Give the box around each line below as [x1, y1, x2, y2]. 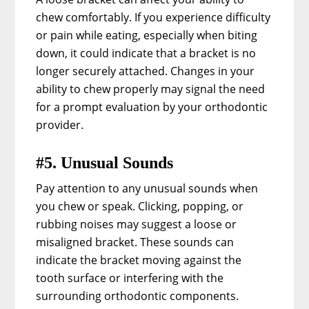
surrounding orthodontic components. [36, 288, 239, 303]
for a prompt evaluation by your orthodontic [36, 99, 268, 114]
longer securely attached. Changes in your [36, 63, 255, 79]
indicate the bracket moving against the [36, 252, 242, 268]
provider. [36, 117, 84, 132]
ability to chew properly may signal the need [36, 81, 266, 97]
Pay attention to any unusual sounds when [36, 180, 259, 196]
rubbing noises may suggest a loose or [36, 216, 237, 232]
